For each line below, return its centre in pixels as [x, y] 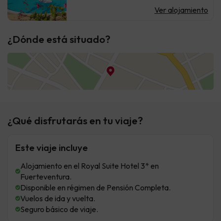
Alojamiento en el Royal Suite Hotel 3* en [90, 166]
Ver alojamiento [181, 10]
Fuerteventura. [46, 177]
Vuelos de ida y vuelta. [58, 198]
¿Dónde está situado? [59, 39]
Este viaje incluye [52, 147]
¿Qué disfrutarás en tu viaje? [75, 120]
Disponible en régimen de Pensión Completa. [95, 187]
